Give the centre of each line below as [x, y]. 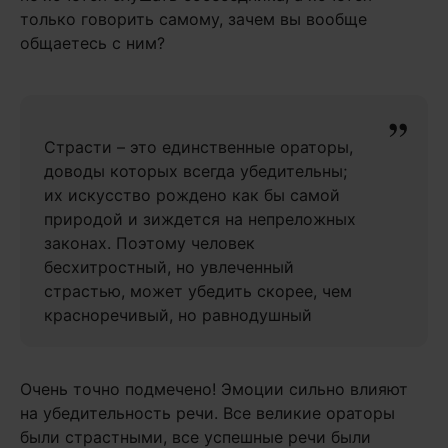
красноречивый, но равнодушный [178, 315]
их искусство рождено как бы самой [192, 195]
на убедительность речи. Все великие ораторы [207, 413]
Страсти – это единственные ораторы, [198, 147]
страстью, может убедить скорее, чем [198, 291]
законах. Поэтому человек [149, 243]
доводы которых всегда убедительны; [195, 171]
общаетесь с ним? [92, 43]
